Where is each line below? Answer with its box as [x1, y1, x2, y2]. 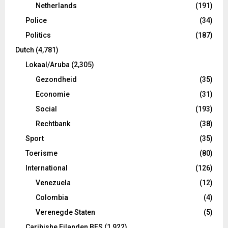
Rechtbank [36, 119, 70, 128]
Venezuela [36, 178, 71, 187]
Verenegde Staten [36, 208, 95, 216]
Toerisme [25, 149, 58, 157]
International [25, 163, 68, 172]
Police [25, 16, 47, 24]
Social [36, 104, 57, 113]
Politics [25, 31, 51, 39]
